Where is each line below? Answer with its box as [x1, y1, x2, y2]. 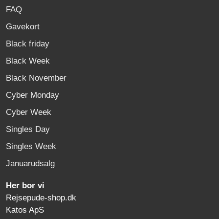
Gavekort [6, 22, 40, 31]
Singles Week [6, 142, 56, 151]
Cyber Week [6, 108, 51, 117]
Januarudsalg [6, 159, 55, 168]
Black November [6, 73, 66, 83]
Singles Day [6, 125, 50, 134]
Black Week [6, 56, 50, 66]
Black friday [6, 39, 49, 48]
